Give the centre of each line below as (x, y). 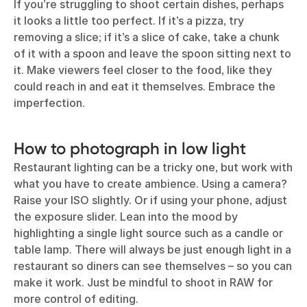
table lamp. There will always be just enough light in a (152, 250)
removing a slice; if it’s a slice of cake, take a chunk (147, 37)
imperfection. (49, 103)
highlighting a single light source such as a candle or (148, 233)
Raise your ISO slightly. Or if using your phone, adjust (150, 200)
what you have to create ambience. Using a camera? (150, 184)
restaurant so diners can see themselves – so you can (153, 266)
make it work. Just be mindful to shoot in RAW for (143, 283)
